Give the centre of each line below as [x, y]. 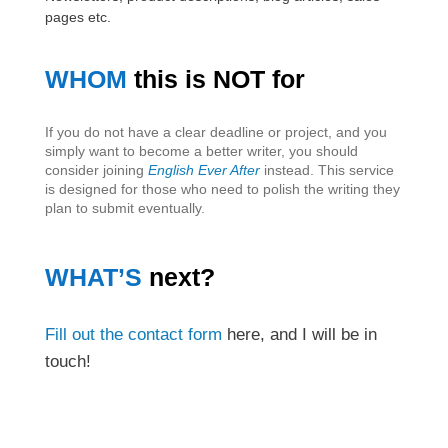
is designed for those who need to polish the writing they [222, 189]
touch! [67, 362]
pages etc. [77, 17]
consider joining [96, 170]
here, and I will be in [299, 335]
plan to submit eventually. [124, 208]
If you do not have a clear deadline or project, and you [215, 132]
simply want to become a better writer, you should [201, 151]
